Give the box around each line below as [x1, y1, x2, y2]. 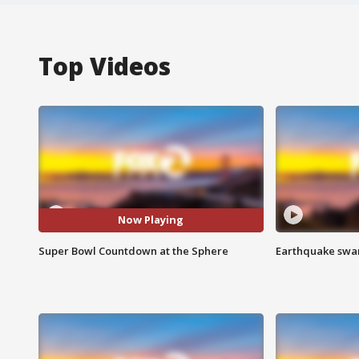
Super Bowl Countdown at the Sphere [38, 243, 228, 258]
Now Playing [118, 212, 184, 228]
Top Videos [38, 49, 171, 83]
